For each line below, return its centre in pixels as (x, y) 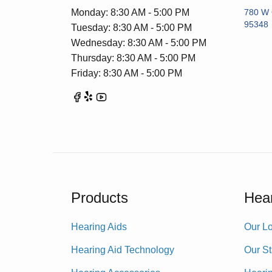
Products (100, 197)
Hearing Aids (99, 226)
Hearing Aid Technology (123, 250)
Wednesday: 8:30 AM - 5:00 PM (139, 42)
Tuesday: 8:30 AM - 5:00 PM (131, 27)
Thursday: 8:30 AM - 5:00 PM (133, 58)
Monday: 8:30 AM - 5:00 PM (130, 12)
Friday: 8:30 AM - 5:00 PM (127, 73)
